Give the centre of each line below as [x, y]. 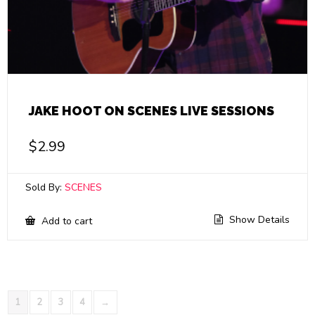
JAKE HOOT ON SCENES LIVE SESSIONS [152, 111]
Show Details [258, 220]
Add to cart [65, 221]
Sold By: [45, 188]
